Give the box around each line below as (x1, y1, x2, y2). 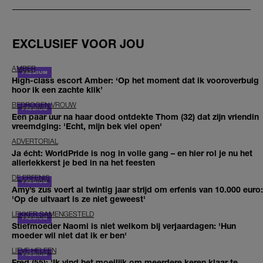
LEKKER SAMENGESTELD (12, 210, 94, 219)
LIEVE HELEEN (12, 246, 56, 255)
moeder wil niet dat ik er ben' (12, 230, 127, 241)
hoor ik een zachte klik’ (12, 85, 103, 95)
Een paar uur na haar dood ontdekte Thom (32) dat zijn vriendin (12, 112, 259, 122)
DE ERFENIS (12, 173, 50, 183)
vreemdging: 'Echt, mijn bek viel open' (12, 121, 162, 131)
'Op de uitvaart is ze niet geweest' (12, 194, 146, 204)
